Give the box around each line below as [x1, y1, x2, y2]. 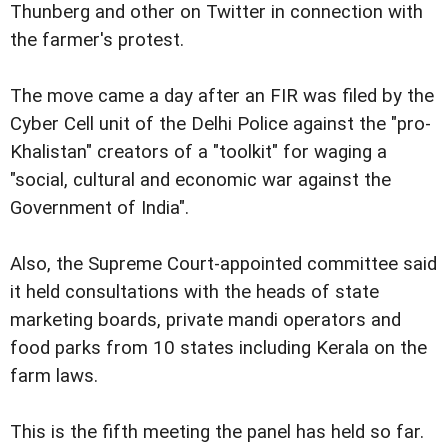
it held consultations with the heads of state [10, 280, 379, 303]
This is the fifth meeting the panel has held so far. [10, 421, 424, 443]
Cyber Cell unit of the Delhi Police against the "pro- [10, 112, 431, 135]
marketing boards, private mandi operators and [10, 308, 401, 331]
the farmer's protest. [10, 28, 184, 51]
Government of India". [10, 196, 189, 219]
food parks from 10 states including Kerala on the [10, 336, 427, 359]
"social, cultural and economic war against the [10, 168, 391, 191]
